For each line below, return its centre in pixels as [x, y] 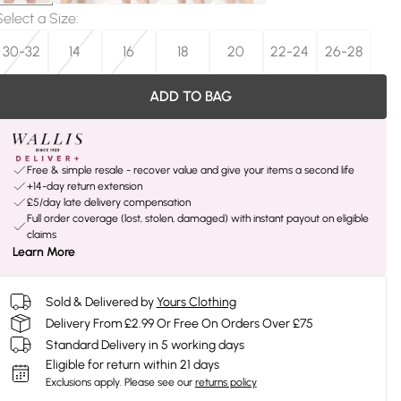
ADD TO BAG [190, 96]
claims [41, 235]
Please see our [158, 382]
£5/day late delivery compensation [108, 202]
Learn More [43, 252]
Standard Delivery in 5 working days [145, 345]
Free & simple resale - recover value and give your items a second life [190, 170]
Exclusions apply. [83, 382]
